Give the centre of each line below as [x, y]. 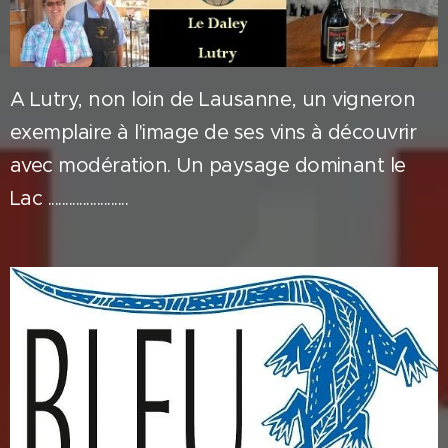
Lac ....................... [69, 199]
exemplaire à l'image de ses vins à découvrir [213, 133]
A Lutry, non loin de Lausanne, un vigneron [213, 100]
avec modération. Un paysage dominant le [208, 166]
